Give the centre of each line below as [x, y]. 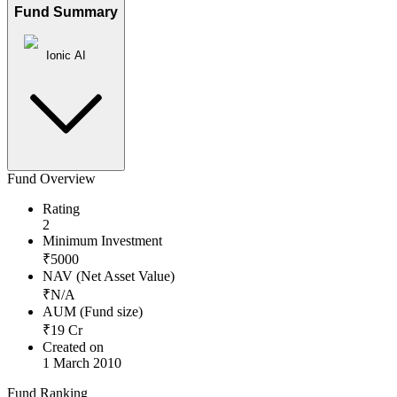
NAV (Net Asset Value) [109, 276]
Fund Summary [66, 12]
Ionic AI [66, 56]
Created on [73, 347]
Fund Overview [51, 179]
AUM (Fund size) [93, 312]
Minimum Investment [102, 241]
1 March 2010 [82, 363]
